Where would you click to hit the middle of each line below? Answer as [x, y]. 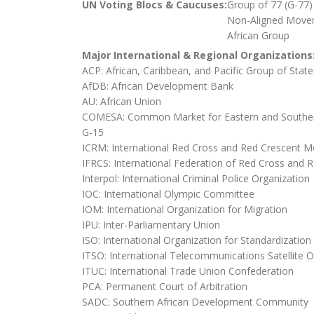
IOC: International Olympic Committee [168, 193]
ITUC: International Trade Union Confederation [188, 271]
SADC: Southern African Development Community [195, 301]
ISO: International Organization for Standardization [197, 240]
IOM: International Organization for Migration [185, 209]
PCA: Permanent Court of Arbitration [165, 286]
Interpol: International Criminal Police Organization [196, 178]
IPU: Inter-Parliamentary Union [151, 224]
